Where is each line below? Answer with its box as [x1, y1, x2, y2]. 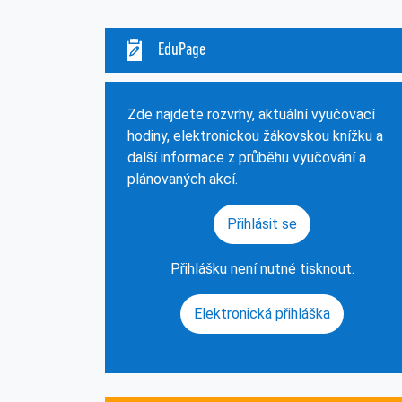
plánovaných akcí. [127, 170, 238, 188]
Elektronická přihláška [194, 304, 330, 322]
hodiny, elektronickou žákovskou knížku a [127, 127, 383, 144]
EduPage [154, 40, 205, 59]
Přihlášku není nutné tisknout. [170, 259, 354, 277]
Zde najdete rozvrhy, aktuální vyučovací [127, 105, 375, 123]
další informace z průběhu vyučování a [127, 148, 366, 166]
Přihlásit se [227, 214, 297, 232]
